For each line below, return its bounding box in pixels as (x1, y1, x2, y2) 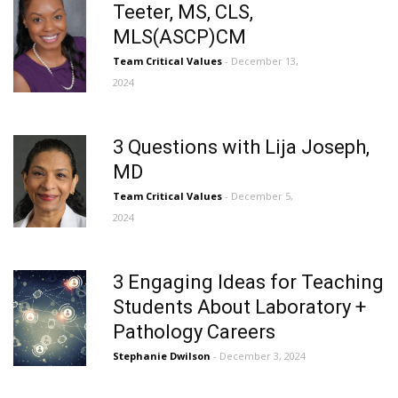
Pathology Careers (113, 321, 275, 343)
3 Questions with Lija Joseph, (113, 136, 370, 158)
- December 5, (225, 189, 293, 203)
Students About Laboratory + (113, 296, 366, 318)
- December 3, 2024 (213, 349, 306, 362)
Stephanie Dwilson (113, 349, 213, 362)
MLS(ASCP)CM (113, 26, 246, 48)
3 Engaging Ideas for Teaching (113, 271, 384, 293)
